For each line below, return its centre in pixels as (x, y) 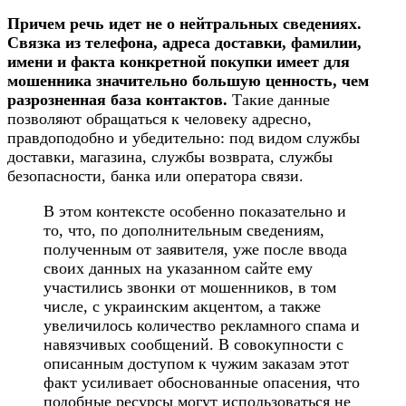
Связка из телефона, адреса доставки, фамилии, (184, 43)
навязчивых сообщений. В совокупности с (193, 345)
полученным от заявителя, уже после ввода (195, 250)
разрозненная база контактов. (117, 100)
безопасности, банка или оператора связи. (155, 176)
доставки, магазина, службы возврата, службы (170, 157)
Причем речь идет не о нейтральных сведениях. (184, 24)
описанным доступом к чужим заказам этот (196, 364)
